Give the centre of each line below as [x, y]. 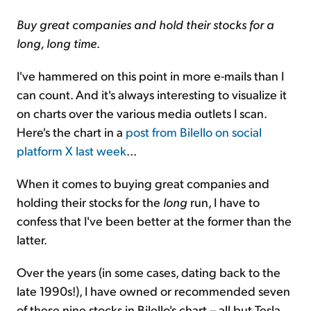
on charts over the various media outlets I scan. [142, 112]
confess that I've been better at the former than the [154, 220]
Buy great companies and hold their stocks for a [145, 24]
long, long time [57, 42]
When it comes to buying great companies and [143, 183]
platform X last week [72, 150]
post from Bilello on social [194, 131]
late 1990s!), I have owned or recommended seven [153, 290]
